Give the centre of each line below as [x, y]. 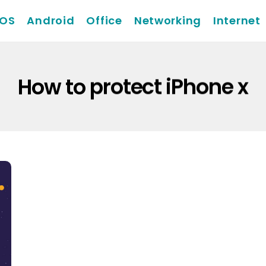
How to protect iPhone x [133, 87]
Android [51, 20]
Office [104, 20]
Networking [168, 20]
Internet [237, 20]
